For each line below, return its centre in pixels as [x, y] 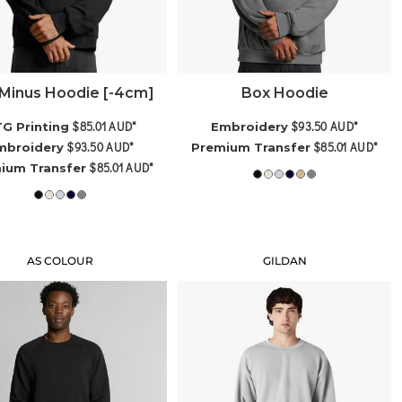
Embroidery [250, 127]
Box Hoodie [284, 93]
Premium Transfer [251, 148]
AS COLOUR [61, 261]
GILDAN [284, 261]
